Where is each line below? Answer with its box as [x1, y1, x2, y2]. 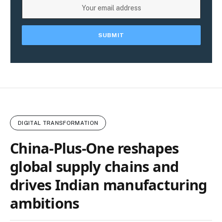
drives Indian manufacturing [10, 174, 207, 194]
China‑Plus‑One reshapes [10, 138, 179, 158]
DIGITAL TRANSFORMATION [18, 119, 99, 126]
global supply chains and [10, 156, 179, 176]
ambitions [10, 193, 79, 213]
